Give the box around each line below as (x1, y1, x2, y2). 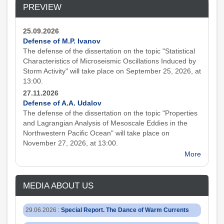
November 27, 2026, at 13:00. (23, 139, 118, 147)
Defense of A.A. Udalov (23, 99, 101, 107)
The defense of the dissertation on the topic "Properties (23, 109, 197, 117)
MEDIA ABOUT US (23, 180, 93, 190)
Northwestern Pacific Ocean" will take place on (23, 129, 169, 137)
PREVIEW (23, 2, 61, 12)
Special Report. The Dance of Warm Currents (61, 206, 189, 213)
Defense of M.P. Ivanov (23, 37, 100, 45)
